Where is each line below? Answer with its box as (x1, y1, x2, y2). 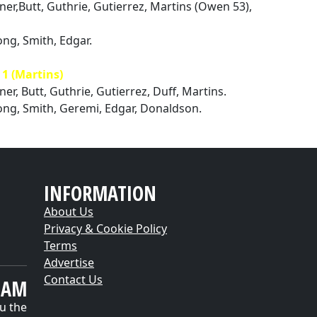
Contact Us (44, 272, 103, 287)
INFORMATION (44, 180, 156, 207)
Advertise (44, 255, 94, 270)
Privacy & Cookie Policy (44, 221, 167, 236)
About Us (44, 204, 93, 219)
